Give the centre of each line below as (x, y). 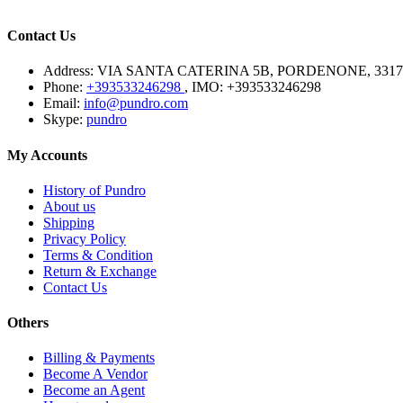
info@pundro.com (136, 103)
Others (28, 323)
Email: (62, 103)
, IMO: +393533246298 (253, 87)
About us (69, 206)
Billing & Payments (99, 358)
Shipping (69, 222)
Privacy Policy (85, 238)
